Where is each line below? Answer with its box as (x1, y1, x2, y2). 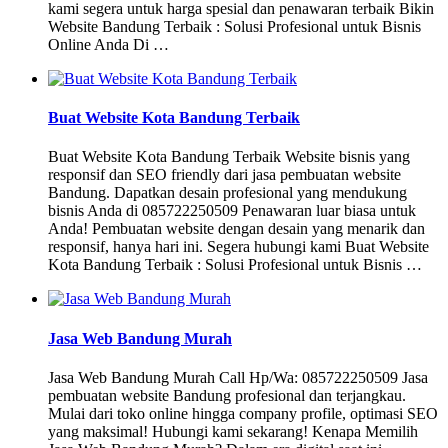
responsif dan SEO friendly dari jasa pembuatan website (48, 166, 401, 184)
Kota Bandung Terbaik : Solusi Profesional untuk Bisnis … (48, 256, 422, 274)
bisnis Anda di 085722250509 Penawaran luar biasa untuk (48, 202, 416, 220)
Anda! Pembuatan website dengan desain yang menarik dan (48, 220, 425, 238)
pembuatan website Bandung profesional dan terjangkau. (48, 386, 406, 404)
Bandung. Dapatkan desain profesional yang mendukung (48, 184, 407, 202)
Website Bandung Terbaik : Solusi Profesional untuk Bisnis (48, 17, 421, 35)
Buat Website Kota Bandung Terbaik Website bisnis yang (48, 148, 410, 166)
